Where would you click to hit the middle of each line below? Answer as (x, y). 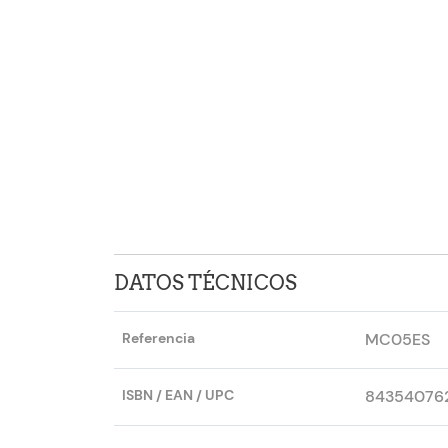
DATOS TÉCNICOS (205, 283)
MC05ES (397, 339)
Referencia (158, 338)
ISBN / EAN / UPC (178, 395)
